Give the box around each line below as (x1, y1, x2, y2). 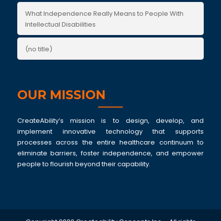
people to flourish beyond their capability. (17, 159, 150, 169)
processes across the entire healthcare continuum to (17, 138, 204, 147)
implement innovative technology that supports (17, 127, 204, 136)
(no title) (25, 44, 52, 54)
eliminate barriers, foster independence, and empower (17, 148, 204, 158)
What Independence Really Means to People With (25, 9, 184, 18)
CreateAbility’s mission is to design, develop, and (17, 116, 204, 125)
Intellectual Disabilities (25, 20, 96, 29)
